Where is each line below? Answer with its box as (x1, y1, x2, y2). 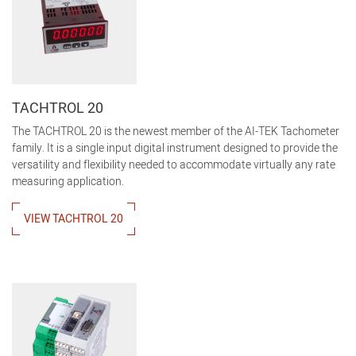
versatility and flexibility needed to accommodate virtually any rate (12, 157, 335, 174)
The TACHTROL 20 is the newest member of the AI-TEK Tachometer (12, 123, 339, 141)
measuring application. (12, 173, 124, 191)
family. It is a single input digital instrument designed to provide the (12, 140, 338, 157)
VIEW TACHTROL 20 (24, 211, 123, 228)
